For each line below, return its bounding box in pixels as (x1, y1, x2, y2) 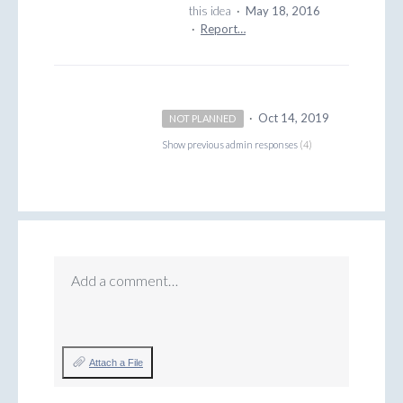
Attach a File (89, 357, 143, 369)
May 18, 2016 (246, 4, 320, 19)
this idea (189, 4, 234, 19)
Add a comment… (71, 272, 178, 290)
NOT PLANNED (169, 112, 237, 125)
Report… (201, 22, 246, 37)
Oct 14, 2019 (257, 111, 329, 126)
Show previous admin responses (162, 139, 300, 151)
